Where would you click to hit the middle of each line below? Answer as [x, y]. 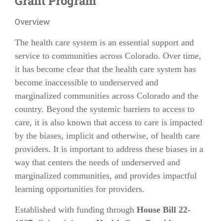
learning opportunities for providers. [80, 189]
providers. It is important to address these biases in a [109, 149]
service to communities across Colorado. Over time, [108, 56]
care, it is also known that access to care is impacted [109, 122]
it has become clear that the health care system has [105, 69]
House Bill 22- [164, 210]
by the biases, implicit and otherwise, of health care [107, 136]
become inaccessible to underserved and [87, 82]
